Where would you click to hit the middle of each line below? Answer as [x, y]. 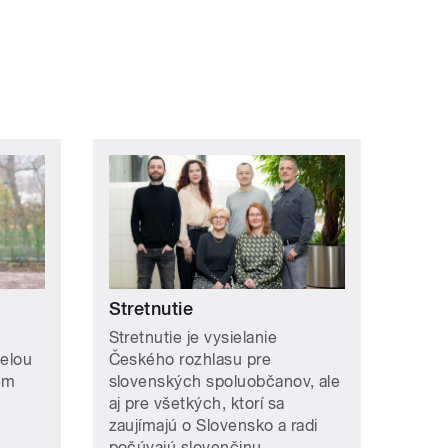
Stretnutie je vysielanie [193, 337]
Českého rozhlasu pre [190, 359]
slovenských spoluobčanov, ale [224, 381]
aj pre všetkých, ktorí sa [196, 403]
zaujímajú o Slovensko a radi [213, 425]
